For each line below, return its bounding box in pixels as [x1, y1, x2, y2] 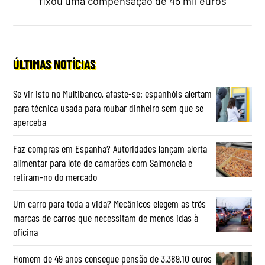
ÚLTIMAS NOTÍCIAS [13, 56, 96, 72]
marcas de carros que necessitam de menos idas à [13, 211, 199, 224]
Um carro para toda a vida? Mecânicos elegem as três [13, 196, 206, 210]
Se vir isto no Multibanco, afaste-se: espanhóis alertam [13, 86, 212, 100]
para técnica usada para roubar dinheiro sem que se [13, 101, 204, 114]
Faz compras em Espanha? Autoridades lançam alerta [13, 141, 208, 155]
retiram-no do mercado [13, 170, 98, 183]
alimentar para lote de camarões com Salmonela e [13, 156, 193, 169]
